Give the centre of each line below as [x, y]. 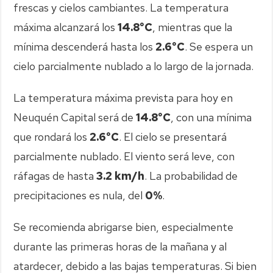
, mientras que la [193, 27]
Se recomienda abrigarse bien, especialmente [124, 227]
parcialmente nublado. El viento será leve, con [124, 156]
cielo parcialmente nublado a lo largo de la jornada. [134, 66]
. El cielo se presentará [173, 136]
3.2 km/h [121, 175]
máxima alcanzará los [66, 27]
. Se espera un [219, 46]
